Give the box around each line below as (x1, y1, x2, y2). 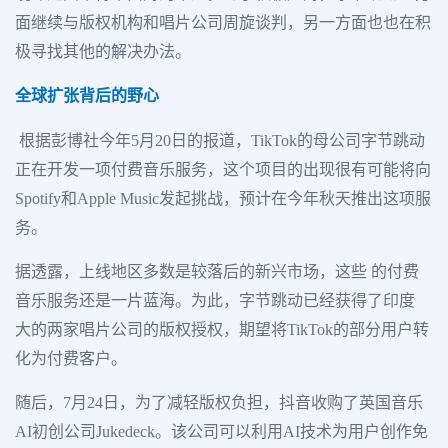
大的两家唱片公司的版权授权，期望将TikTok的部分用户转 (15, 321, 429, 339)
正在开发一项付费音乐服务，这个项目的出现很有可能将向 (15, 161, 431, 179)
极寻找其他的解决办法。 (15, 43, 191, 61)
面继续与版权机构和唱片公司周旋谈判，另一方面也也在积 (15, 14, 431, 32)
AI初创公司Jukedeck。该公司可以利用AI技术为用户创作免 (15, 423, 428, 441)
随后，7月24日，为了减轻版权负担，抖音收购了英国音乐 (15, 394, 423, 412)
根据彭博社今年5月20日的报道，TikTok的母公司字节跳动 (15, 132, 425, 150)
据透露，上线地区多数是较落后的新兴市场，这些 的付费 (15, 263, 419, 281)
